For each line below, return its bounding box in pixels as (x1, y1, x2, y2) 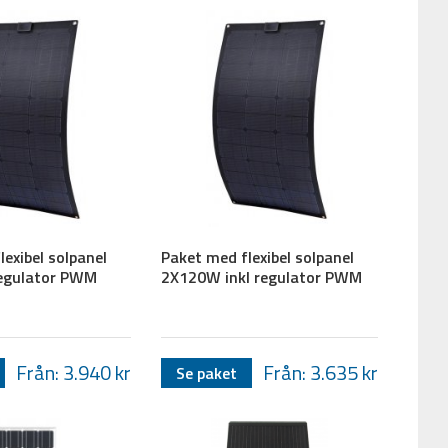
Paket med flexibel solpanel (161, 244, 355, 269)
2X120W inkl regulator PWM (161, 264, 363, 289)
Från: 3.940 (16, 356, 116, 388)
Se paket (176, 360, 238, 385)
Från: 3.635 (262, 356, 362, 388)
